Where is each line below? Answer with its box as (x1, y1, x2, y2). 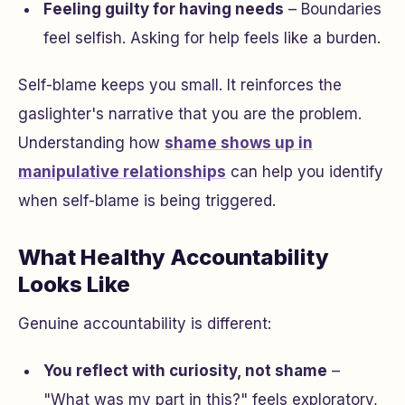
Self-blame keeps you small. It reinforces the (18, 76, 342, 94)
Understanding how (18, 134, 165, 152)
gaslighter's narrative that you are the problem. (18, 105, 362, 123)
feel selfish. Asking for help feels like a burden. (43, 29, 381, 47)
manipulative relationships (18, 163, 226, 181)
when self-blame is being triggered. (18, 192, 276, 210)
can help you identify (226, 163, 383, 181)
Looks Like (18, 271, 130, 297)
